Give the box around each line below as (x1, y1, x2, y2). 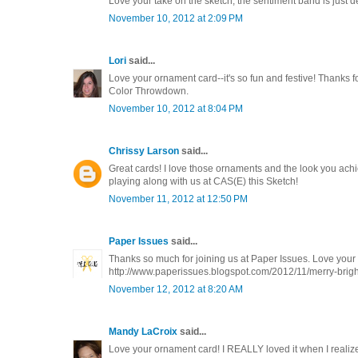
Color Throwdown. (109, 85, 189, 97)
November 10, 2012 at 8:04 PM (109, 102, 243, 114)
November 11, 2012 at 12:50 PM (109, 193, 248, 205)
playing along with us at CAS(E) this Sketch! (109, 175, 298, 187)
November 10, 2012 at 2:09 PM (109, 12, 243, 24)
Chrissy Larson (109, 145, 179, 157)
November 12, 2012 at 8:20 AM (109, 283, 243, 295)
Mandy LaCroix (109, 325, 177, 337)
